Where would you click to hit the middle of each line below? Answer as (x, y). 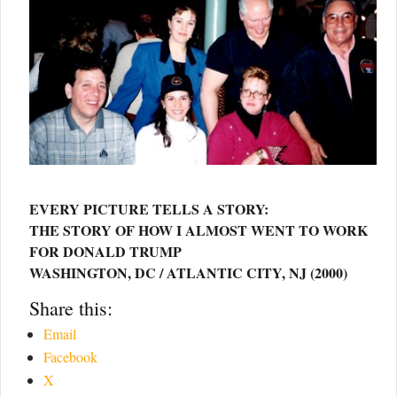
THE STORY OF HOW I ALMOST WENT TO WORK (198, 230)
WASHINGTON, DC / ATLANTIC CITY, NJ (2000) (188, 272)
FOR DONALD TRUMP (105, 251)
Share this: (71, 307)
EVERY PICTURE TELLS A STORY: (149, 208)
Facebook (70, 356)
